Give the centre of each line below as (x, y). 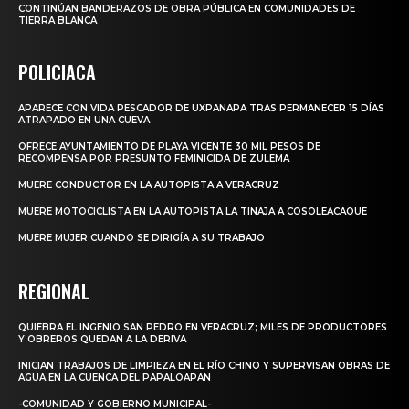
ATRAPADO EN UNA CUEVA (84, 120)
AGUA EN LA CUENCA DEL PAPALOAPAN (115, 377)
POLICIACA (57, 72)
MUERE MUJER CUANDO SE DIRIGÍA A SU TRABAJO (142, 237)
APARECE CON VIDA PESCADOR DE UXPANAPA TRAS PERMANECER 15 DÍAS (201, 108)
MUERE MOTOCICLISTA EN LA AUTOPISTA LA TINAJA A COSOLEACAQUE (193, 211)
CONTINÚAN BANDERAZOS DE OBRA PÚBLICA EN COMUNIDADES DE (187, 8)
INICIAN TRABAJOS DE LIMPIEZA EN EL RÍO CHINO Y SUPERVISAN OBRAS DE (204, 365)
